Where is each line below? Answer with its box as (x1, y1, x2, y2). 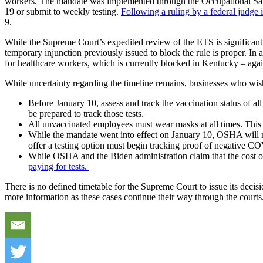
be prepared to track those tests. (28, 108, 144, 119)
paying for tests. (28, 161, 89, 171)
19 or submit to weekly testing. (5, 6, 121, 16)
